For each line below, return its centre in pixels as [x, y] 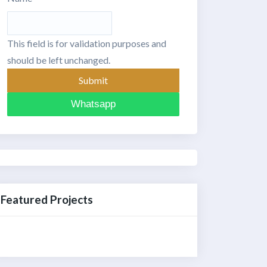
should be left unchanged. [59, 60]
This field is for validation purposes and [87, 44]
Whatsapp [93, 104]
